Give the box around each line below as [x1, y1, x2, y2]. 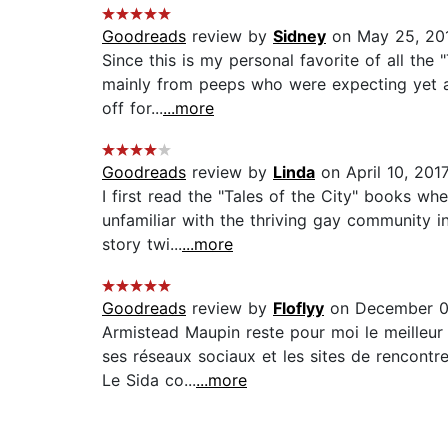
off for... [102, 98, 163, 119]
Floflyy [273, 298, 324, 319]
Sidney [273, 26, 326, 47]
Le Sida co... [102, 370, 196, 391]
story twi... [102, 234, 182, 255]
